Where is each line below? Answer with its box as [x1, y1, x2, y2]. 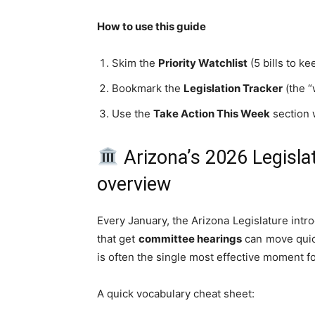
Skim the [112, 56, 158, 70]
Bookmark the [112, 82, 184, 95]
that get [97, 232, 139, 245]
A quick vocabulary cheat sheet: [97, 287, 255, 300]
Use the [112, 107, 153, 120]
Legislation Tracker [184, 82, 283, 95]
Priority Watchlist [158, 56, 247, 70]
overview [97, 173, 171, 195]
